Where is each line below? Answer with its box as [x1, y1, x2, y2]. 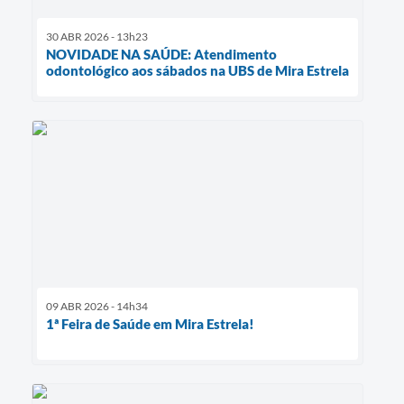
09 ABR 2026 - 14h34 [46, 298, 148, 313]
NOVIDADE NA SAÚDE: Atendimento [46, 46, 277, 63]
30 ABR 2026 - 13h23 [46, 30, 148, 44]
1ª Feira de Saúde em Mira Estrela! [46, 315, 254, 332]
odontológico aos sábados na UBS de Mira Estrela [46, 62, 349, 79]
